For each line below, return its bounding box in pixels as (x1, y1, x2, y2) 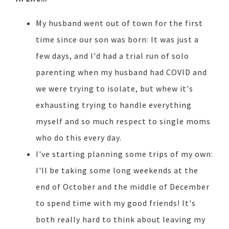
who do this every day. (36, 132, 122, 143)
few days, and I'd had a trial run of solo (36, 50, 189, 61)
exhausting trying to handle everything (36, 99, 192, 110)
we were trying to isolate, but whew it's (36, 83, 193, 94)
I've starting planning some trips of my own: (36, 148, 213, 159)
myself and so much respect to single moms (36, 116, 211, 126)
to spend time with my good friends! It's (36, 197, 196, 208)
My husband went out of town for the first (36, 17, 203, 28)
